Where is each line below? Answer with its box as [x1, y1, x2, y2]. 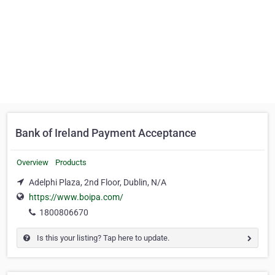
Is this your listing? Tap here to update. [35, 233, 169, 243]
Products [55, 158, 87, 167]
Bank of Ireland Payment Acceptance [15, 126, 196, 139]
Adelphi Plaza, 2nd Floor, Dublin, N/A [29, 177, 166, 187]
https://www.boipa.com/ [29, 192, 123, 203]
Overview [17, 158, 48, 167]
